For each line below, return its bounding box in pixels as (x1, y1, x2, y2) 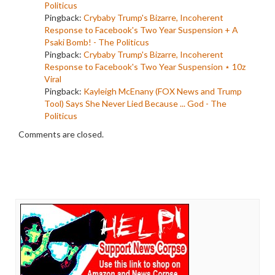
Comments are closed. (18, 128, 104, 139)
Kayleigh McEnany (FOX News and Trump (83, 85, 242, 96)
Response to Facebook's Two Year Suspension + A (44, 24, 238, 35)
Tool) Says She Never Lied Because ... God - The (44, 98, 227, 109)
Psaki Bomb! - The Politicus (44, 36, 149, 47)
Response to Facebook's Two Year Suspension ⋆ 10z (44, 61, 246, 72)
